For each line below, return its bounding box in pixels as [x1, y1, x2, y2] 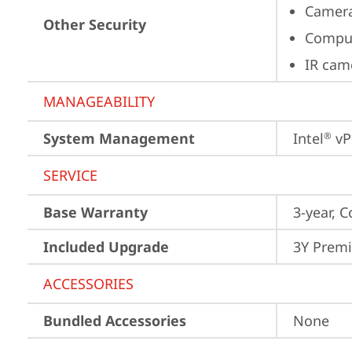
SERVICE [43, 166, 97, 185]
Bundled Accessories [43, 311, 186, 330]
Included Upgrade [43, 237, 169, 256]
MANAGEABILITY [43, 92, 155, 111]
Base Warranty [43, 203, 148, 222]
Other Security [43, 15, 146, 34]
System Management [43, 129, 195, 148]
